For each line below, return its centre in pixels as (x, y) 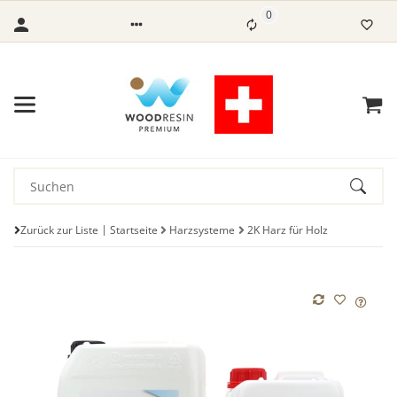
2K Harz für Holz (287, 230)
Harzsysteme (202, 230)
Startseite (134, 230)
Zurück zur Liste (59, 230)
